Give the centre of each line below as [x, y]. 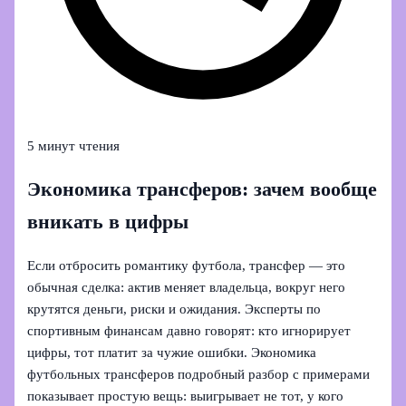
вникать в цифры [108, 222]
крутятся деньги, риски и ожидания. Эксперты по [174, 309]
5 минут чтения [74, 146]
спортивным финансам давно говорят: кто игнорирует [189, 331]
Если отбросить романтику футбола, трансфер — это [187, 266]
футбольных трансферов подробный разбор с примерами [199, 375]
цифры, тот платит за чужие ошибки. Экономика [172, 353]
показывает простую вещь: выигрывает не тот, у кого [186, 396]
